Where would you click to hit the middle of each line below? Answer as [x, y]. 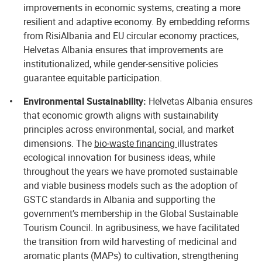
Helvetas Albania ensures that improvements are [123, 50]
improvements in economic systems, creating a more [132, 8]
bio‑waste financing [136, 143]
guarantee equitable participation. [93, 78]
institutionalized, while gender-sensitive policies [121, 64]
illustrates [197, 143]
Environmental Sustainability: [85, 101]
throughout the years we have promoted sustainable [130, 171]
